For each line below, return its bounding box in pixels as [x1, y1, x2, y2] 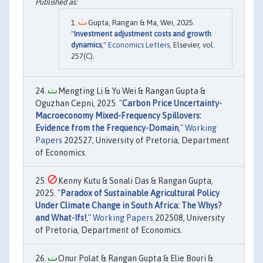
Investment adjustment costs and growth [74, 29, 211, 39]
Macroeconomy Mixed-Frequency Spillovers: [35, 111, 201, 121]
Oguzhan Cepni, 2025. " [35, 99, 122, 109]
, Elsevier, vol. [170, 41, 215, 50]
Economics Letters [108, 41, 170, 50]
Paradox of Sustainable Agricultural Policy [60, 188, 220, 198]
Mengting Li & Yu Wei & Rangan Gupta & [56, 86, 205, 96]
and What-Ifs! [35, 213, 86, 223]
